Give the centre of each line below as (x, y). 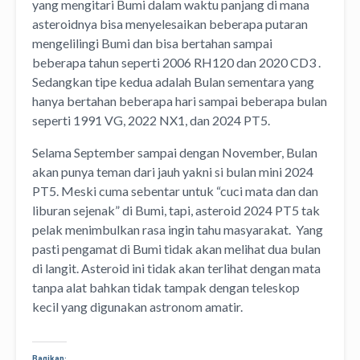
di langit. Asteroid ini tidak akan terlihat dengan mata (176, 268)
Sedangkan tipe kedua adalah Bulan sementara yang (173, 82)
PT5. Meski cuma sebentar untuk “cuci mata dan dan (175, 191)
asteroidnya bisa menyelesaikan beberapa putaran (170, 24)
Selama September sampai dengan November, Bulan (175, 153)
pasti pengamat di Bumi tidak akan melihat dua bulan (176, 249)
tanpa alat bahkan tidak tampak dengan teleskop (166, 288)
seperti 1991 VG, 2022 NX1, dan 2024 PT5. (152, 121)
